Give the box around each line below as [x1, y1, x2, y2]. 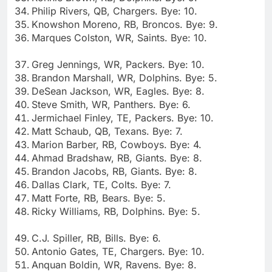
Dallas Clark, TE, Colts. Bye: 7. [32, 178, 171, 191]
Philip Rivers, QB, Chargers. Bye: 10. [32, 4, 197, 17]
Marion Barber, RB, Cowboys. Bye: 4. [32, 138, 202, 151]
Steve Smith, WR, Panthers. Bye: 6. [32, 98, 191, 110]
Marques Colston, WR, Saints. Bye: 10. [32, 31, 207, 44]
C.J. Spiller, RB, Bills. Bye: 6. [32, 231, 161, 244]
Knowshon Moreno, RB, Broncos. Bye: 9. [32, 18, 218, 30]
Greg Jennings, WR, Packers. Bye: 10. [32, 58, 205, 70]
